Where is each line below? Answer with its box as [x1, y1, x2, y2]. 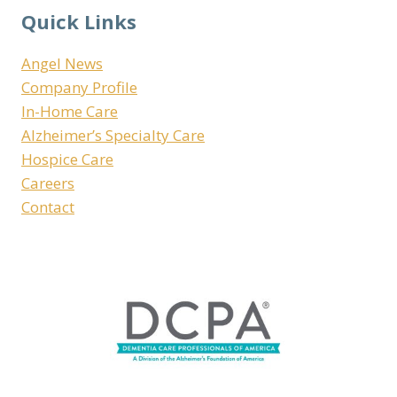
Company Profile [21, 77, 137, 98]
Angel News [21, 53, 103, 74]
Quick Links [21, 8, 136, 35]
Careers [21, 173, 74, 194]
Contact [21, 197, 74, 218]
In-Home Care [21, 101, 118, 122]
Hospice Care [21, 149, 113, 170]
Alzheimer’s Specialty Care [21, 125, 205, 146]
